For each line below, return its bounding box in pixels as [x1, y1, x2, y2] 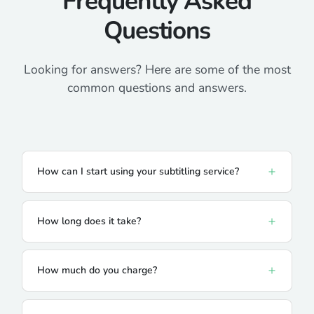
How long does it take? [36, 214, 141, 228]
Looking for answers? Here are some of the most [23, 61, 291, 78]
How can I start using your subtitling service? [36, 165, 239, 179]
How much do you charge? [36, 264, 157, 278]
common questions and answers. [67, 79, 247, 97]
